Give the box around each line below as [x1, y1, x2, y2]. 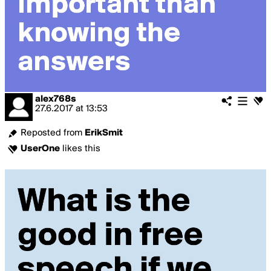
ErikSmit [85, 128, 123, 138]
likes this [60, 144, 100, 154]
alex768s [35, 94, 76, 104]
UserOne [21, 144, 60, 154]
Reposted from [21, 128, 85, 138]
